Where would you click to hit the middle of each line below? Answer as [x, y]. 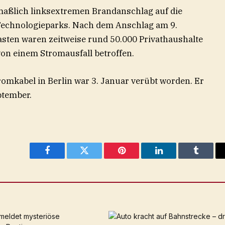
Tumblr [208, 158]
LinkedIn [175, 158]
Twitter [97, 158]
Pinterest [137, 158]
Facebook [64, 158]
